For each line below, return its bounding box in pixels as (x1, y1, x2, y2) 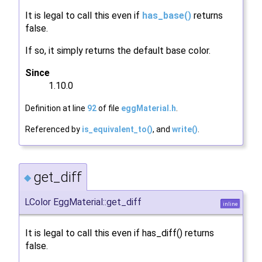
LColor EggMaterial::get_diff (25, 196, 142, 208)
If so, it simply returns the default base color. (25, 44, 211, 56)
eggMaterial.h (121, 103, 176, 113)
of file (96, 103, 121, 113)
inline (223, 200, 238, 207)
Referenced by (25, 124, 82, 134)
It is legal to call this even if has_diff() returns (25, 227, 214, 239)
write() (172, 124, 198, 134)
